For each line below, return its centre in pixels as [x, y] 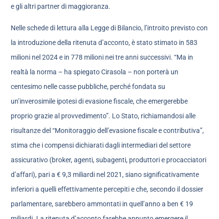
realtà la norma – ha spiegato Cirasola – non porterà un [95, 72]
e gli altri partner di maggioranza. [61, 6]
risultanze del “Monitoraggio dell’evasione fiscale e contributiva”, [108, 131]
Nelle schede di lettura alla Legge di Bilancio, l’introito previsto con [109, 28]
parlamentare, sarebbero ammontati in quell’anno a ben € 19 [102, 204]
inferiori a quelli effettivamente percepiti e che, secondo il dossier [107, 189]
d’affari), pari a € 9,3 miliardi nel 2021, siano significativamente [105, 175]
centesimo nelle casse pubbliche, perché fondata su [88, 87]
